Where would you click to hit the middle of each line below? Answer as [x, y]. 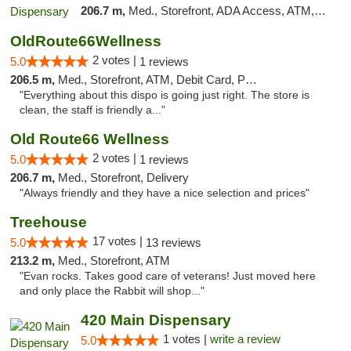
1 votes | [186, 339]
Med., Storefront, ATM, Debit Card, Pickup [152, 80]
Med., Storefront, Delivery [123, 177]
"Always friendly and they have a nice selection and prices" [165, 193]
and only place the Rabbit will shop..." [112, 291]
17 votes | [119, 241]
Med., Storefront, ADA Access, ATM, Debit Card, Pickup [221, 11]
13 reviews [174, 242]
